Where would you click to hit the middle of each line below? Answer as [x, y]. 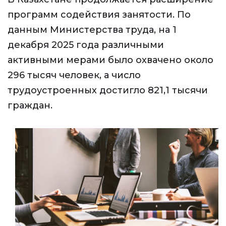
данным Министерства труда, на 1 [92, 30]
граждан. [30, 105]
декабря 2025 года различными [86, 45]
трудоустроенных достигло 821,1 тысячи [108, 90]
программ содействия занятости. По [99, 15]
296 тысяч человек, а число [74, 75]
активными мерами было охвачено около [110, 60]
